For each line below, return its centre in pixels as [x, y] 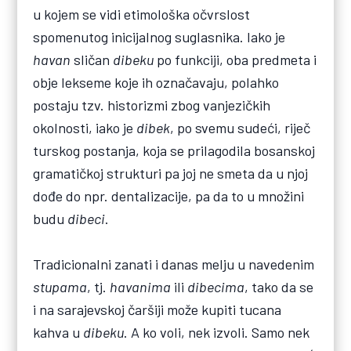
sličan [92, 59]
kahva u [58, 332]
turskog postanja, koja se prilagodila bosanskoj [174, 150]
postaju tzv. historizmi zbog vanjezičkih [152, 105]
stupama [60, 286]
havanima [141, 286]
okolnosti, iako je [85, 127]
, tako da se [279, 286]
